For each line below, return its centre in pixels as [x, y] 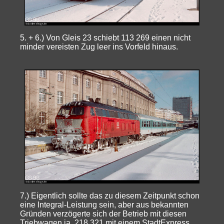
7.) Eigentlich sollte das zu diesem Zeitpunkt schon [110, 196]
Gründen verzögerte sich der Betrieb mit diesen [103, 214]
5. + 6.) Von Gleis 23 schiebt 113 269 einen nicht [105, 37]
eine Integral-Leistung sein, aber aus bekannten [104, 205]
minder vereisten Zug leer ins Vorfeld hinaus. [99, 46]
